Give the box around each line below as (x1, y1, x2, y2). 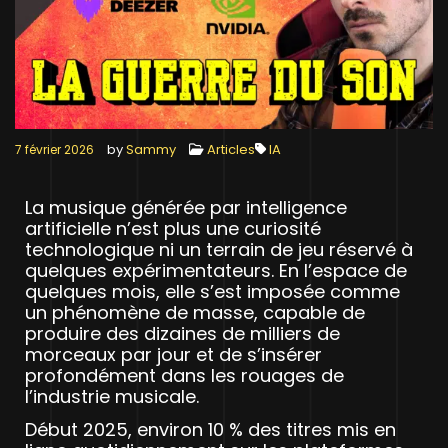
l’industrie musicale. (25, 383, 199, 409)
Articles (207, 139, 255, 159)
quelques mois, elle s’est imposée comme (25, 278, 400, 304)
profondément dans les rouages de (25, 362, 344, 388)
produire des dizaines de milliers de (25, 320, 340, 346)
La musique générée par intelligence (25, 194, 347, 220)
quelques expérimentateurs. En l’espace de (25, 257, 407, 283)
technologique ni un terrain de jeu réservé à (25, 236, 413, 262)
